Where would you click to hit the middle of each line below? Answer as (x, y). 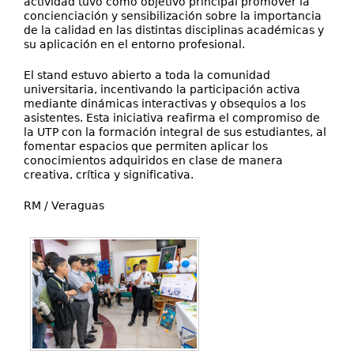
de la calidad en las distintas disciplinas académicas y (174, 30)
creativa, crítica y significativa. (109, 175)
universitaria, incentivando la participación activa (162, 89)
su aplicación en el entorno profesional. (134, 44)
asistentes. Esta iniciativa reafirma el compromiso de (172, 118)
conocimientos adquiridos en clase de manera (153, 160)
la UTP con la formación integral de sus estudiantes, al (175, 132)
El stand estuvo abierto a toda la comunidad (147, 75)
